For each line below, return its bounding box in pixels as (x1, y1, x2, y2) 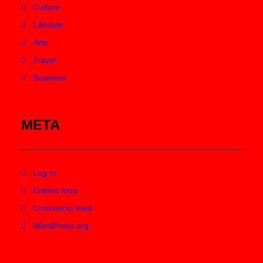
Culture (33, 2, 60, 12)
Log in (33, 168, 56, 177)
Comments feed (33, 203, 92, 213)
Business (33, 73, 66, 82)
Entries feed (33, 186, 77, 195)
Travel (33, 55, 56, 65)
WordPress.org (33, 221, 89, 230)
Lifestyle (33, 20, 63, 29)
